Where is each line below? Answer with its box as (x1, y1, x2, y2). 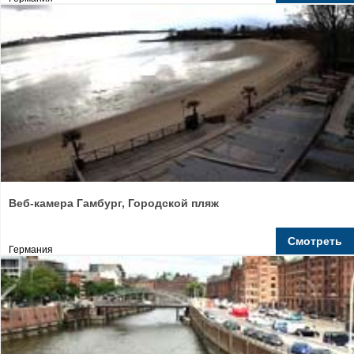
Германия (9, 244, 53, 255)
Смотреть (288, 235, 342, 247)
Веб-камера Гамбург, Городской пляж (9, 197, 219, 209)
